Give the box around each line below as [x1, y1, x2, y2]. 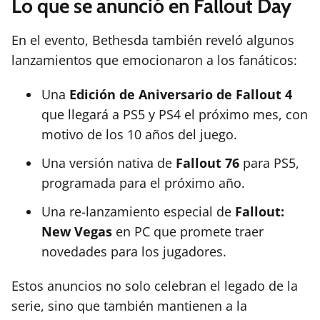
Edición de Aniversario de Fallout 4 [69, 86, 292, 104]
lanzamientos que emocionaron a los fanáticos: [11, 51, 297, 69]
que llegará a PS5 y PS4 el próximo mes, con [41, 106, 308, 124]
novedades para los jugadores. [41, 243, 226, 261]
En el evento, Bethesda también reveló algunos [11, 31, 294, 49]
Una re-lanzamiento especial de [41, 203, 235, 221]
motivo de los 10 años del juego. [41, 126, 237, 144]
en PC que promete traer [112, 223, 264, 241]
